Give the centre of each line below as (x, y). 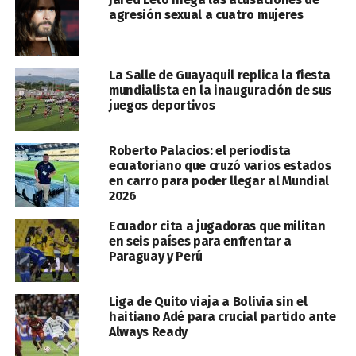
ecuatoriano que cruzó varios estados (220, 166)
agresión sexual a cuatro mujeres (206, 15)
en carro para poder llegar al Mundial (219, 181)
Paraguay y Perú (156, 256)
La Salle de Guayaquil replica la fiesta (219, 75)
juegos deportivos (162, 105)
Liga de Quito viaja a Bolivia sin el (208, 302)
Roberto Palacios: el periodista (199, 151)
